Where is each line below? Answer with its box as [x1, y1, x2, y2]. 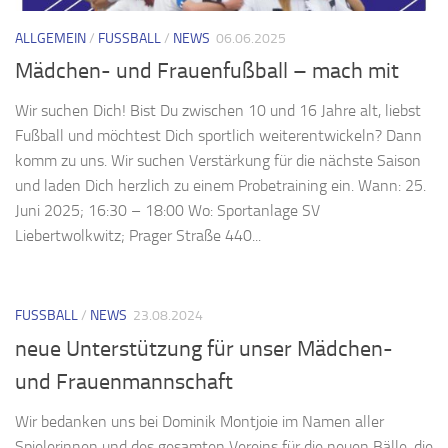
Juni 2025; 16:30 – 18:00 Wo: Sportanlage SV [15, 201, 320, 221]
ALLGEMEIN [15, 30, 86, 48]
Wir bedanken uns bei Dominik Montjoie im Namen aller [15, 411, 384, 431]
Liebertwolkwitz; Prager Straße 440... [15, 226, 261, 246]
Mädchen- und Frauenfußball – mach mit [15, 58, 399, 85]
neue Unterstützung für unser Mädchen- [15, 335, 393, 362]
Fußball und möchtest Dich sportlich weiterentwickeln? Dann [15, 126, 422, 146]
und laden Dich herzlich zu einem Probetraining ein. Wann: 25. [15, 176, 426, 196]
